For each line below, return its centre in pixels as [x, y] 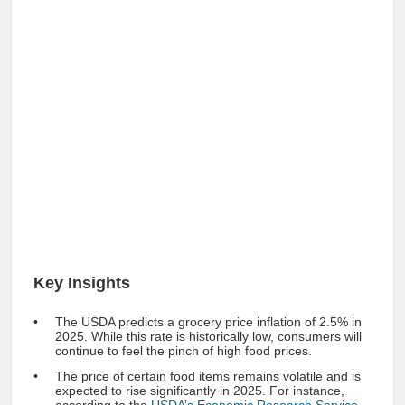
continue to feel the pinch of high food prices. [184, 351]
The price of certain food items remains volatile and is [208, 376]
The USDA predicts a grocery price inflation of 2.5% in [208, 322]
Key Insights [82, 283]
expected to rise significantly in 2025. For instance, [200, 391]
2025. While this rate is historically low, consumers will [208, 336]
